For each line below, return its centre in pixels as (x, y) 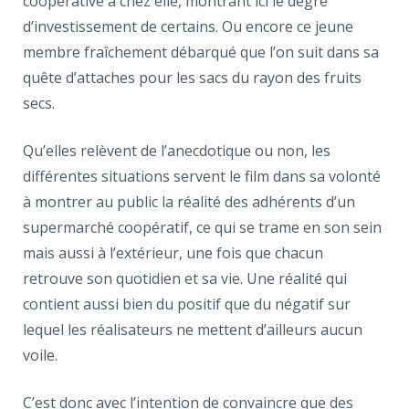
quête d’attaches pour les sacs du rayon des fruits (192, 78)
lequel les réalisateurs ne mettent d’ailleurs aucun (193, 330)
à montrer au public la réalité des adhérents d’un (189, 202)
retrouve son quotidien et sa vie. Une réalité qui (185, 278)
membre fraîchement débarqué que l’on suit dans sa (201, 52)
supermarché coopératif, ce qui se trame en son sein (202, 227)
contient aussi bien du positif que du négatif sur (187, 304)
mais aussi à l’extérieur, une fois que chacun (173, 253)
